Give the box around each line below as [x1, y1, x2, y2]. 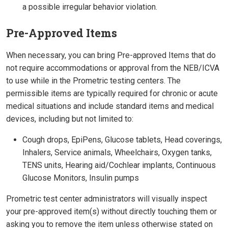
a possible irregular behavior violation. [22, 2, 157, 12]
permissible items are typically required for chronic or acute [6, 89, 218, 99]
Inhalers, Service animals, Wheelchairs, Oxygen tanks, [22, 148, 212, 158]
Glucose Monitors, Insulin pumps [22, 173, 139, 183]
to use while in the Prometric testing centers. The [6, 76, 181, 86]
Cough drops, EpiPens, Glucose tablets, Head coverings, [22, 135, 222, 145]
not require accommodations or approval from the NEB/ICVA [6, 63, 219, 73]
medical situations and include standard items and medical [6, 101, 214, 111]
